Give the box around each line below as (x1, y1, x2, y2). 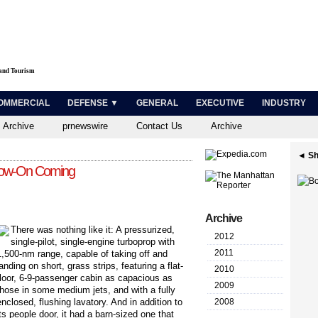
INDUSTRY (262, 98, 306, 108)
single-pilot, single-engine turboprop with (11, 236, 175, 247)
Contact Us (136, 121, 182, 131)
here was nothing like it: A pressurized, (16, 224, 175, 235)
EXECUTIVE (196, 98, 244, 108)
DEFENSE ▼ (67, 98, 119, 108)
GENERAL (136, 98, 178, 108)
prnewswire (62, 121, 108, 131)
